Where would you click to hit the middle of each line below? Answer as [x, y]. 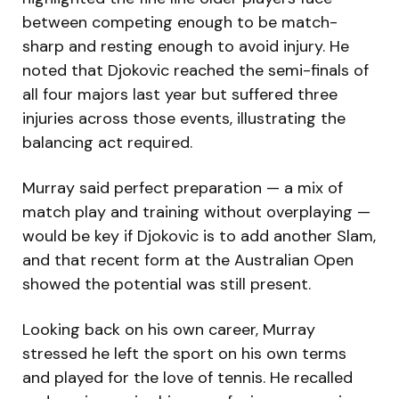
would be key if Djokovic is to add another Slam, [199, 236]
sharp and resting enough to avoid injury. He [186, 46]
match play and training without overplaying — [196, 212]
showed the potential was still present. [167, 284]
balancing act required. [107, 142]
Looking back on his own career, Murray [169, 329]
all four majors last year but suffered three [180, 94]
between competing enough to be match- [180, 22]
